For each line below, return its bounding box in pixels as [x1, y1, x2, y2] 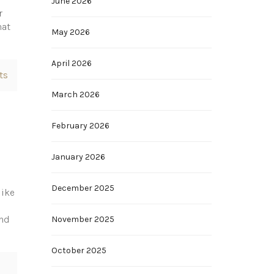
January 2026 [51, 152, 105, 162]
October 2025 [51, 245, 106, 256]
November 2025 [51, 214, 114, 224]
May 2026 [51, 27, 90, 37]
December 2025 [51, 183, 114, 193]
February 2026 [51, 120, 109, 131]
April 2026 [51, 58, 92, 68]
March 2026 [51, 89, 100, 100]
